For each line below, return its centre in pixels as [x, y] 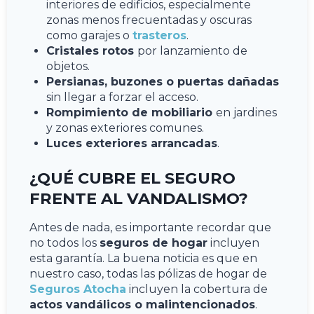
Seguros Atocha [78, 289]
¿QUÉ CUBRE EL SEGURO [132, 178]
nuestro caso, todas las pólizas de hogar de [148, 273]
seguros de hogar [153, 243]
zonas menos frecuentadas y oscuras [149, 20]
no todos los [64, 243]
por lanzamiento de [192, 50]
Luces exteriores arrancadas [132, 143]
